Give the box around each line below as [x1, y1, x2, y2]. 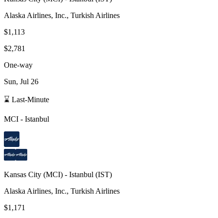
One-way [4, 60, 33, 69]
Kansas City [4, 170, 41, 179]
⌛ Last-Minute [4, 95, 49, 104]
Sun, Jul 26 [4, 77, 38, 86]
